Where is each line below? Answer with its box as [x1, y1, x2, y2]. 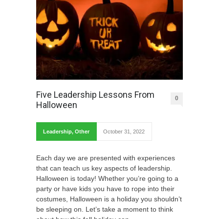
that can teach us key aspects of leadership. [36, 164, 172, 173]
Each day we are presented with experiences [36, 154, 175, 162]
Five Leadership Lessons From [36, 89, 154, 100]
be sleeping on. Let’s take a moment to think [36, 205, 173, 214]
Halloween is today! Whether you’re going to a [36, 175, 178, 183]
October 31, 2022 [103, 129, 145, 135]
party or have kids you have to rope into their [36, 185, 175, 193]
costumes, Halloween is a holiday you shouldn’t [36, 195, 182, 203]
